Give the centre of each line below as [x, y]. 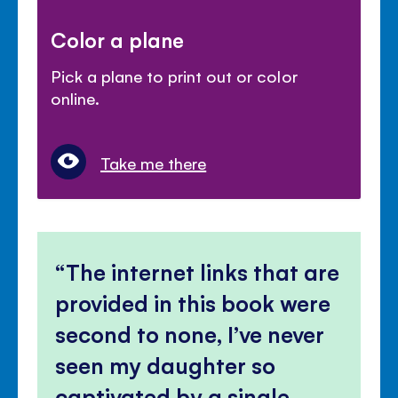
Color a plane [118, 40]
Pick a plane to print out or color [174, 76]
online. [76, 98]
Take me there [154, 163]
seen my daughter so [166, 365]
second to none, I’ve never [190, 334]
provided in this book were [193, 303]
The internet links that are [203, 272]
